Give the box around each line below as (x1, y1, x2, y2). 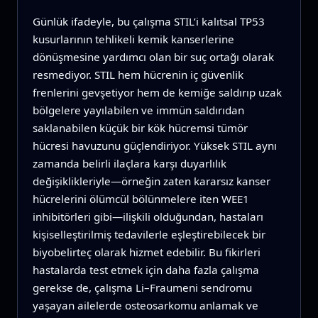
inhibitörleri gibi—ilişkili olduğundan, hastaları (32, 209, 263, 224)
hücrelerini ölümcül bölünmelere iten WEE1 (32, 191, 249, 206)
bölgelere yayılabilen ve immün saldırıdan (32, 102, 244, 117)
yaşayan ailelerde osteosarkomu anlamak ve (32, 297, 258, 312)
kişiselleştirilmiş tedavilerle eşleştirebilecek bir (32, 226, 265, 241)
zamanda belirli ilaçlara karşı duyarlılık (32, 155, 226, 170)
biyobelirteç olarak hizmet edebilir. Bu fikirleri (32, 244, 261, 259)
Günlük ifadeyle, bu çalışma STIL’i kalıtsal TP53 (32, 13, 265, 28)
